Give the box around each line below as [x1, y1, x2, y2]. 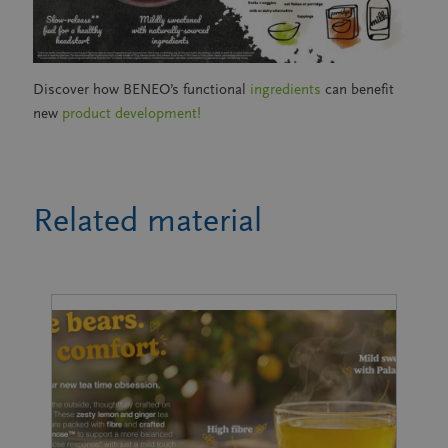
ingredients [250, 80, 325, 98]
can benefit [325, 80, 394, 98]
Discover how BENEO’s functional [33, 80, 250, 98]
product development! [62, 104, 201, 122]
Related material [33, 200, 262, 239]
